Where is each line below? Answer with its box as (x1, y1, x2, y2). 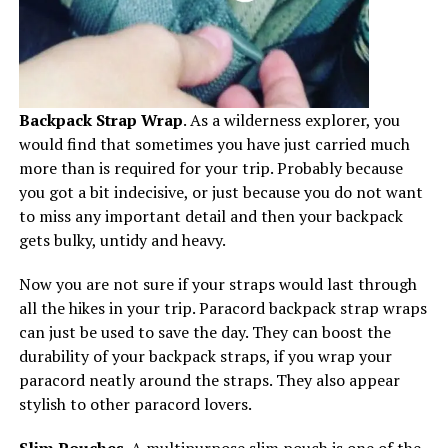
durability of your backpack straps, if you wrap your (18, 344, 392, 367)
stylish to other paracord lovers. (18, 392, 252, 415)
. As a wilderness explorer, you (182, 108, 400, 131)
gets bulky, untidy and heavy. (18, 228, 226, 251)
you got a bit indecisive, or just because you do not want (18, 180, 423, 203)
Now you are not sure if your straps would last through (18, 272, 417, 295)
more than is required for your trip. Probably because (18, 156, 403, 179)
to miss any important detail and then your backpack (18, 204, 403, 227)
